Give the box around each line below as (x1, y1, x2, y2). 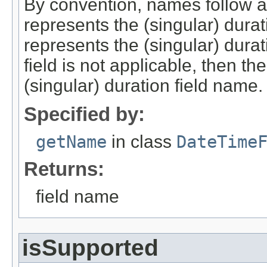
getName (36, 132, 107, 153)
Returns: (24, 158, 104, 181)
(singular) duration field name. (24, 76, 263, 96)
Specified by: (24, 103, 145, 126)
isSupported (22, 234, 159, 260)
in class (107, 132, 176, 152)
